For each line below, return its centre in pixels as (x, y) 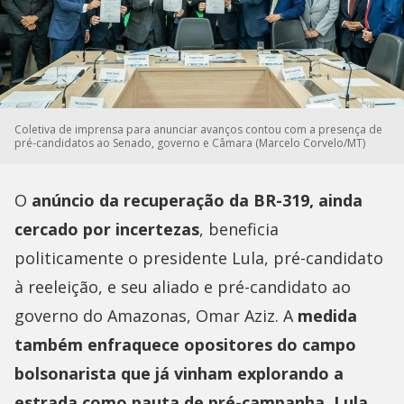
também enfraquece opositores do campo (185, 344)
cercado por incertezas (107, 229)
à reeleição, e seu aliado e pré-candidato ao (183, 286)
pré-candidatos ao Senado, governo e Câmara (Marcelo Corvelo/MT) (190, 142)
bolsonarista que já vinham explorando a (179, 373)
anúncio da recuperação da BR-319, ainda (195, 200)
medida (327, 315)
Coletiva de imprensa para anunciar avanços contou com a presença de (198, 129)
